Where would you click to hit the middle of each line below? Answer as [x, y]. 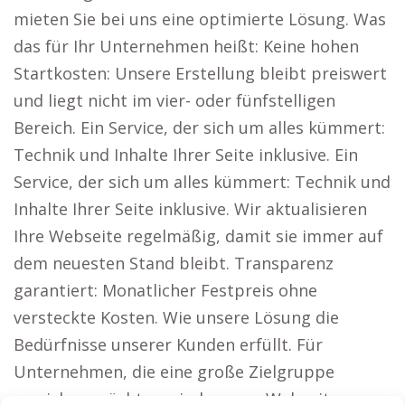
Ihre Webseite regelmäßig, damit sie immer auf [198, 236]
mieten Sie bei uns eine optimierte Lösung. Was [200, 19]
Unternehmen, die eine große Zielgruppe [174, 372]
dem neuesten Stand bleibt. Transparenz [174, 263]
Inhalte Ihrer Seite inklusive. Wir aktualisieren [190, 209]
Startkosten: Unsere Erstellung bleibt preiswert [200, 73]
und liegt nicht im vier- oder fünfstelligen [174, 100]
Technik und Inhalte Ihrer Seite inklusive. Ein [186, 155]
